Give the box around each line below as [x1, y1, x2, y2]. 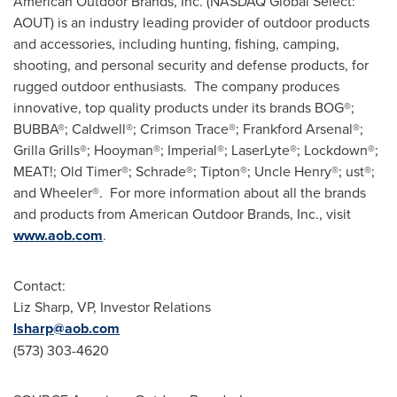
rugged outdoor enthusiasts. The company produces [13, 76, 339, 97]
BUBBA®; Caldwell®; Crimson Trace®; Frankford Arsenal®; [13, 119, 363, 139]
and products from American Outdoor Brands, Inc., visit [13, 204, 351, 224]
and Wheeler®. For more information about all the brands [13, 183, 366, 203]
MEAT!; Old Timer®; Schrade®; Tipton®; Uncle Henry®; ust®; [13, 161, 375, 182]
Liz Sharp [13, 297, 70, 317]
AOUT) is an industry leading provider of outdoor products [13, 12, 370, 33]
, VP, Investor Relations [70, 297, 211, 317]
